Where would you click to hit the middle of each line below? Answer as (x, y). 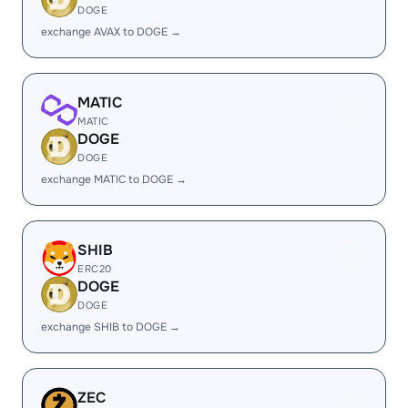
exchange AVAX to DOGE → (111, 32)
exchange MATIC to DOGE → (114, 179)
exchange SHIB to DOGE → (111, 327)
